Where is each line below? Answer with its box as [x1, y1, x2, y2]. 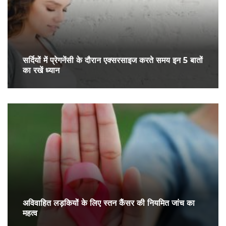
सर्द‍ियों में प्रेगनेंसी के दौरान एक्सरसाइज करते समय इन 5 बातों [23, 55, 203, 66]
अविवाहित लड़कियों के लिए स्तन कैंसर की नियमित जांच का [23, 198, 195, 208]
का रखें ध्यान [23, 66, 60, 76]
